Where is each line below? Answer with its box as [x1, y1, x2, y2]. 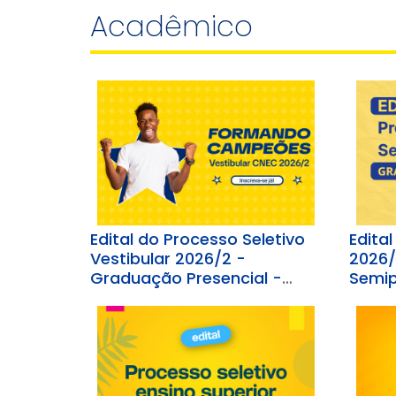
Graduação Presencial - [90, 267, 282, 290]
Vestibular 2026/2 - [90, 247, 246, 270]
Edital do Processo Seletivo [90, 228, 305, 251]
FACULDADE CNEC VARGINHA [90, 286, 316, 309]
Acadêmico [90, 6, 253, 46]
